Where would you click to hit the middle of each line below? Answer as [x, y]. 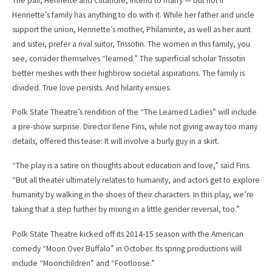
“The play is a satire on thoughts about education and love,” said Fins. [131, 166]
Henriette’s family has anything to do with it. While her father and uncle [133, 15]
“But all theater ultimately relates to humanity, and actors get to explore [136, 180]
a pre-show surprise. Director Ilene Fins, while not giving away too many [135, 126]
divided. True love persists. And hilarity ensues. [92, 87]
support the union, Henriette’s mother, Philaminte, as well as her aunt [131, 29]
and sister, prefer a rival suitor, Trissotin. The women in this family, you [131, 44]
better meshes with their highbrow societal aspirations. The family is [128, 73]
